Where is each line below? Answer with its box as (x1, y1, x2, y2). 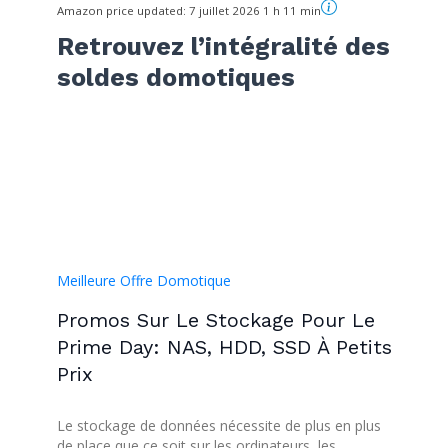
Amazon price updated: (56, 3, 189, 19)
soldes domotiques (56, 63, 295, 93)
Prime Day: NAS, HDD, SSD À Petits (56, 335, 392, 360)
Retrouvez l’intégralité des (56, 32, 390, 62)
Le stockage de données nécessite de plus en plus (56, 415, 381, 435)
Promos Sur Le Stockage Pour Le (56, 308, 375, 333)
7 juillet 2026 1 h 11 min (188, 3, 321, 19)
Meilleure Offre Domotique (56, 271, 231, 291)
